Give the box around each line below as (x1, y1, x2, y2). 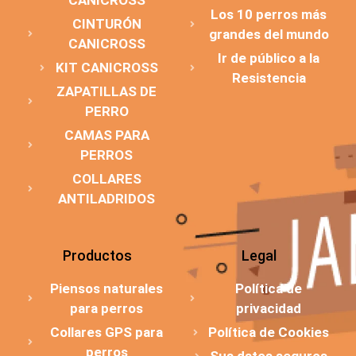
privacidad (236, 300, 301, 317)
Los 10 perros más (211, 6, 327, 23)
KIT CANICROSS (55, 60, 158, 76)
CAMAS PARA (64, 127, 149, 144)
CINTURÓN (72, 16, 141, 33)
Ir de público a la (218, 50, 319, 67)
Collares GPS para (50, 324, 163, 341)
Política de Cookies (208, 324, 329, 341)
